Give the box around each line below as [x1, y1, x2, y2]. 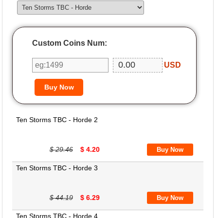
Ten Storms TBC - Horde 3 [16, 164, 98, 172]
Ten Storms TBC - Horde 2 [16, 116, 98, 124]
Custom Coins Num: [32, 39, 108, 47]
